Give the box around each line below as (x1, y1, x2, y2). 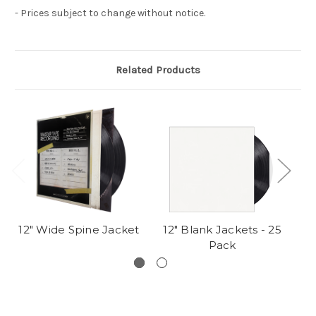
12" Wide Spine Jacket (18, 223, 140, 237)
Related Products (116, 63, 200, 77)
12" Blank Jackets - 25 (163, 223, 281, 237)
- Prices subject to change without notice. (15, 7, 205, 20)
